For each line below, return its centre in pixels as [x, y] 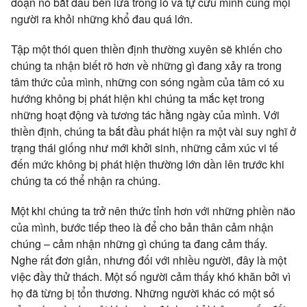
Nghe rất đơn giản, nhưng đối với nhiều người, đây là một [149, 260]
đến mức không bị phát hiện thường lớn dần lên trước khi [148, 164]
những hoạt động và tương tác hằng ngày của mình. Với [145, 114]
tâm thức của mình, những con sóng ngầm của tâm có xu [148, 82]
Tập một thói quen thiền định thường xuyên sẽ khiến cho [147, 49]
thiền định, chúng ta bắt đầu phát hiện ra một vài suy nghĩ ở [153, 131]
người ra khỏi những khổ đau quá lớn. [103, 19]
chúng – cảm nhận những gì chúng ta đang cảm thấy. [139, 243]
